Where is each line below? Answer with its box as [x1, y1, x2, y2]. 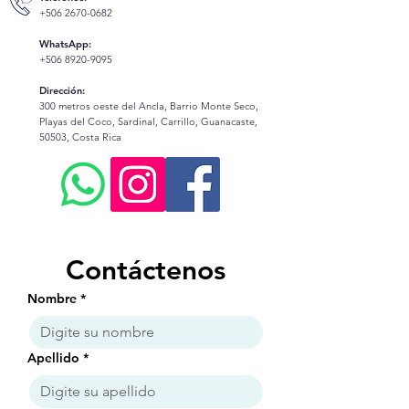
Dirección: [39, 84, 85, 97]
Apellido [27, 350, 79, 366]
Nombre [27, 290, 77, 307]
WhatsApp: [39, 37, 91, 50]
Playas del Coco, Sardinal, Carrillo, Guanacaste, [39, 115, 257, 128]
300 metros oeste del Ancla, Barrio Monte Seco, [39, 100, 258, 112]
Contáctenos [66, 254, 226, 287]
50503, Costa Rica [39, 131, 121, 143]
